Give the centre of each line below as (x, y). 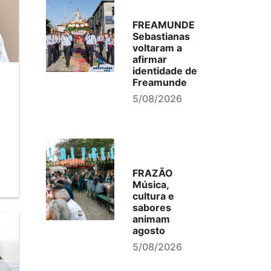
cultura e (153, 196)
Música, (150, 184)
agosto (149, 230)
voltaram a (157, 48)
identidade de (165, 71)
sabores (152, 207)
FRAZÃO (152, 173)
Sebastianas (161, 36)
